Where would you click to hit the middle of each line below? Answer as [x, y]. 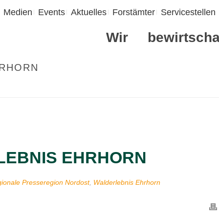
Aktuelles [89, 12]
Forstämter [134, 12]
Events [52, 12]
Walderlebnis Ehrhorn [127, 182]
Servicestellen [188, 12]
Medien [18, 12]
